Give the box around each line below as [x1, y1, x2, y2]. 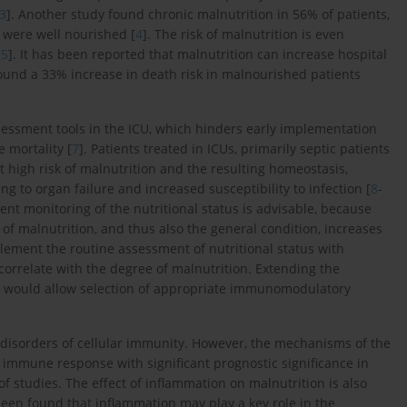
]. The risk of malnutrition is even [143, 25, 344, 44]
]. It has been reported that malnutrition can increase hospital [8, 45, 387, 64]
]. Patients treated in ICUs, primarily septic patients [79, 140, 390, 158]
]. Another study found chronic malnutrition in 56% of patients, [6, 5, 390, 24]
